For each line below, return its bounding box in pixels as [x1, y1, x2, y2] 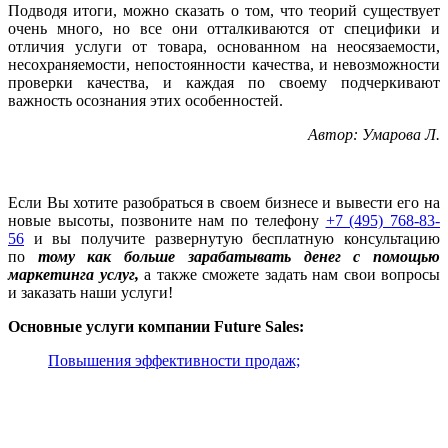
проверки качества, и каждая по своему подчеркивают [8, 74, 440, 92]
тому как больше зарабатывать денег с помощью [37, 248, 441, 266]
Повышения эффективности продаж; [48, 352, 300, 370]
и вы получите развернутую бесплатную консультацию [24, 230, 440, 248]
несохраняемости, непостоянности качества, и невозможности [8, 56, 440, 74]
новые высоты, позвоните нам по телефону [8, 212, 326, 230]
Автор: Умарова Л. [308, 126, 440, 144]
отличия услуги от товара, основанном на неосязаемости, [8, 38, 440, 56]
